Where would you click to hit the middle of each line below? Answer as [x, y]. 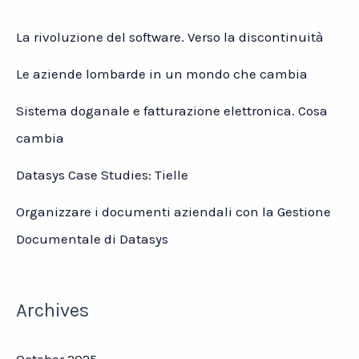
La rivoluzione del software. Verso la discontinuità [170, 37]
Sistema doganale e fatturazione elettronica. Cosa [172, 111]
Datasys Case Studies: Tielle [102, 175]
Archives [52, 310]
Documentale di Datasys [92, 239]
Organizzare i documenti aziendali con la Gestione [173, 212]
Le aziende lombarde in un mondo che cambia [162, 74]
